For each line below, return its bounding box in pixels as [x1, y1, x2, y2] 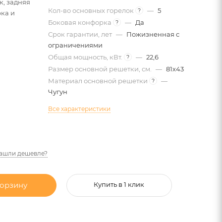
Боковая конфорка [48, 18, 113, 26]
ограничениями [48, 41, 103, 49]
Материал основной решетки [48, 76, 149, 85]
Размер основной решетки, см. [48, 64, 153, 73]
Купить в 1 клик [94, 180, 145, 188]
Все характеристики [48, 105, 111, 112]
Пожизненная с [126, 30, 179, 38]
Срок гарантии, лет [48, 30, 113, 38]
